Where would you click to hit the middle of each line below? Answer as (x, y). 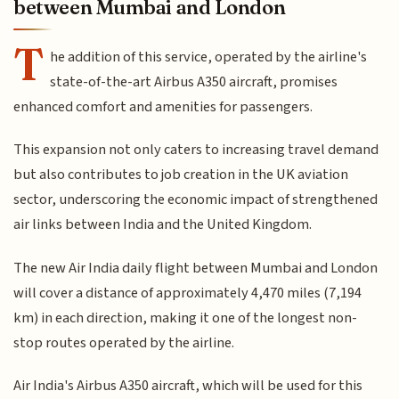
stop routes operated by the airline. (124, 342)
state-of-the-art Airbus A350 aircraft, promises (194, 81)
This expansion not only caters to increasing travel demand (196, 150)
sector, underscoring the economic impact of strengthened (196, 200)
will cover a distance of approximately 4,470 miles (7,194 (188, 293)
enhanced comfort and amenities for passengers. (163, 106)
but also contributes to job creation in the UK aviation (181, 175)
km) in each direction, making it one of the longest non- (186, 318)
